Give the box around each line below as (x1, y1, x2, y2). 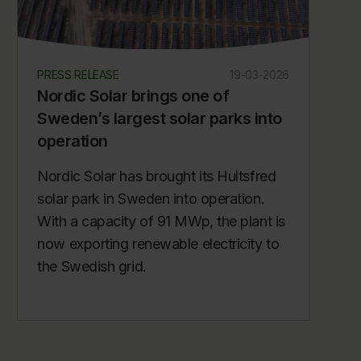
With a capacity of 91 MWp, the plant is (37, 213, 285, 230)
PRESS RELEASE (37, 68, 119, 82)
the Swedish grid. (37, 258, 147, 276)
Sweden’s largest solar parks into (37, 109, 282, 129)
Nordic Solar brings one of (37, 86, 230, 106)
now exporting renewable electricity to (37, 235, 280, 253)
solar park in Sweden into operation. (37, 190, 265, 208)
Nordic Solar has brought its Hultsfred (37, 168, 276, 185)
